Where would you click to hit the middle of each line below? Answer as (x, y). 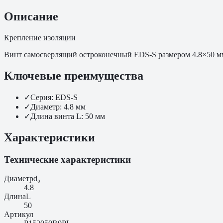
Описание (31, 17)
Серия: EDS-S (54, 97)
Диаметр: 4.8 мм (58, 107)
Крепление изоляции (40, 38)
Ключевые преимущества (74, 75)
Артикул (19, 215)
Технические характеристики (67, 159)
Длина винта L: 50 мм (68, 116)
